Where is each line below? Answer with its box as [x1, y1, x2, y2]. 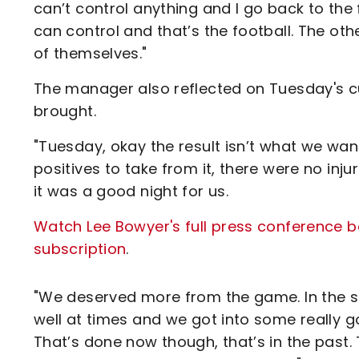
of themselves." [34, 43, 147, 63]
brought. [34, 101, 96, 121]
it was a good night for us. [34, 181, 228, 201]
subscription [34, 239, 127, 259]
